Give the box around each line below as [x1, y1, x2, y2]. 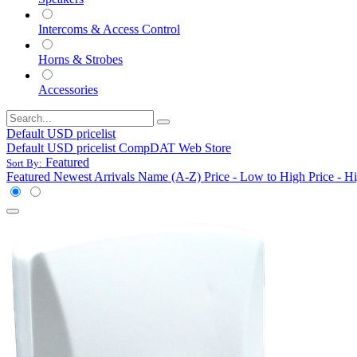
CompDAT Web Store [119, 140, 231, 155]
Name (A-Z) [138, 169, 201, 183]
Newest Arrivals [53, 169, 135, 183]
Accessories [38, 82, 98, 96]
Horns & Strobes [38, 52, 123, 66]
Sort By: [6, 156, 42, 169]
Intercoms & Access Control [38, 22, 180, 36]
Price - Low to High [204, 169, 305, 183]
